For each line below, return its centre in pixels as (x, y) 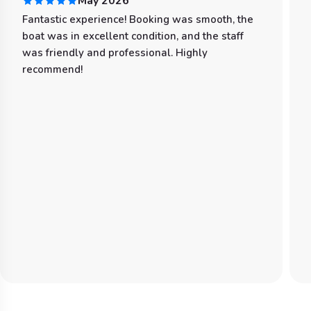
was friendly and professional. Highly (115, 53)
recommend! (52, 69)
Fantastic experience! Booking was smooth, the (138, 19)
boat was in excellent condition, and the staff (133, 36)
